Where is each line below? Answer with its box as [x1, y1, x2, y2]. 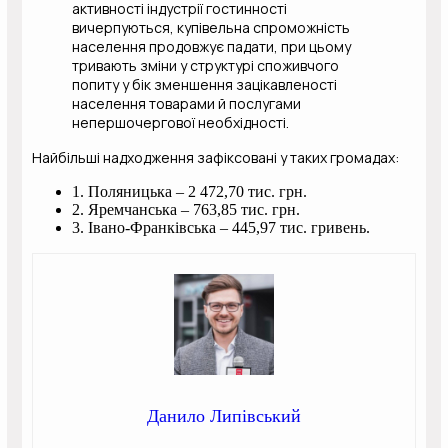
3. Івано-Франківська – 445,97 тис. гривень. [72, 218, 371, 236]
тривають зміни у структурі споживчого [72, 55, 340, 75]
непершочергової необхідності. [72, 112, 290, 132]
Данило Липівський [146, 405, 301, 426]
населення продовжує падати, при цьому [72, 36, 352, 56]
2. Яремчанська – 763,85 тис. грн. [72, 200, 301, 218]
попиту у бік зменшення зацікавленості [72, 74, 338, 94]
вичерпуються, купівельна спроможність [72, 17, 351, 37]
